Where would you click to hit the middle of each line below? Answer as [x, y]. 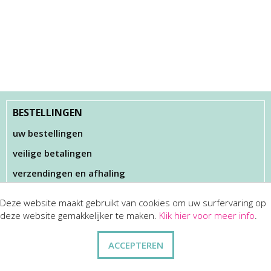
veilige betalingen [52, 153]
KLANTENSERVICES [57, 209]
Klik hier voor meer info [207, 215]
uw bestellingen [48, 133]
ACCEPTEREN [135, 245]
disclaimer [35, 249]
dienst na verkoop [53, 229]
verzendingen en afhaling [69, 173]
